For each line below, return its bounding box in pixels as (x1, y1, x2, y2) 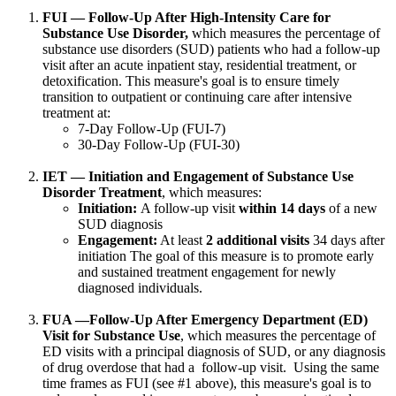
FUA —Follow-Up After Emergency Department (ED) (42, 312, 368, 328)
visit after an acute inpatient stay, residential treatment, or (42, 57, 356, 73)
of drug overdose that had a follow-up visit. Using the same (42, 360, 379, 376)
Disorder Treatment (42, 185, 162, 201)
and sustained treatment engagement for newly (78, 264, 336, 280)
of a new (325, 201, 377, 217)
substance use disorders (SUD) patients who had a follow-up (42, 42, 380, 57)
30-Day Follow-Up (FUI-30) (78, 137, 240, 153)
